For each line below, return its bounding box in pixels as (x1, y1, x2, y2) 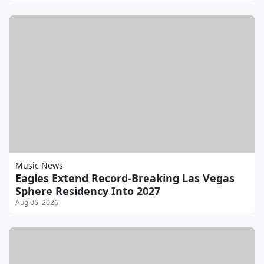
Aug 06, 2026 (15, 197, 58, 208)
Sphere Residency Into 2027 (15, 184, 160, 199)
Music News (15, 160, 63, 171)
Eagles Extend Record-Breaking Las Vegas (15, 171, 235, 186)
